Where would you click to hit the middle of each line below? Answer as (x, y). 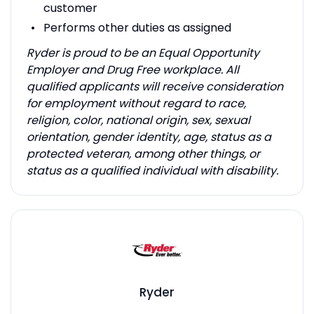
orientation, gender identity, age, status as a (149, 137)
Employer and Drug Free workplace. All (132, 69)
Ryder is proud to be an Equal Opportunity (143, 53)
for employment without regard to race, (136, 103)
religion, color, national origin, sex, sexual (138, 120)
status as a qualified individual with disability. (152, 170)
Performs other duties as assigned (137, 27)
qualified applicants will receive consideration (155, 86)
